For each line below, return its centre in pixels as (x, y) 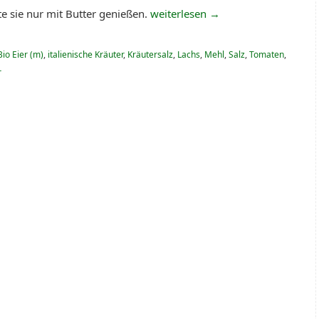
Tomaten (267, 55)
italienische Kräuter (85, 55)
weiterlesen (180, 13)
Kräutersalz (150, 55)
